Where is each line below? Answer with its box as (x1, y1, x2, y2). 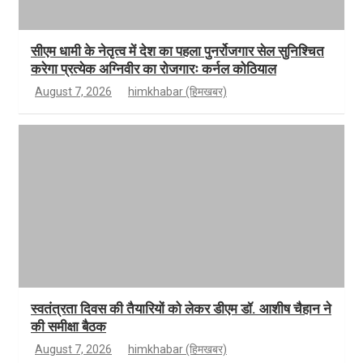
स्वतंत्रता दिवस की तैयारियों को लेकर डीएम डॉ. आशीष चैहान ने (31, 301, 331, 318)
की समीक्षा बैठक (31, 318, 106, 335)
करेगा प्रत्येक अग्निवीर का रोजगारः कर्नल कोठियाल (31, 61, 276, 78)
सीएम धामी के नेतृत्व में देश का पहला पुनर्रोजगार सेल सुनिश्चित (31, 43, 324, 60)
